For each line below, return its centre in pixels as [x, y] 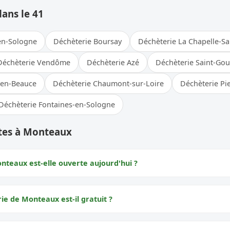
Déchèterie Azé [113, 62]
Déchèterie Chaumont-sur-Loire [108, 83]
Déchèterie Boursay [88, 41]
